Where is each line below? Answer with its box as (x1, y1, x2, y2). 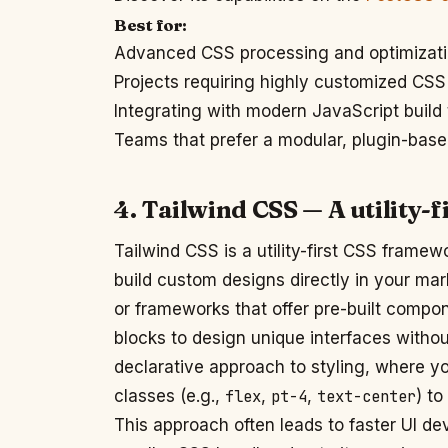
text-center (317, 386, 416, 407)
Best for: (114, 14, 187, 35)
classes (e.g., (114, 386, 225, 406)
